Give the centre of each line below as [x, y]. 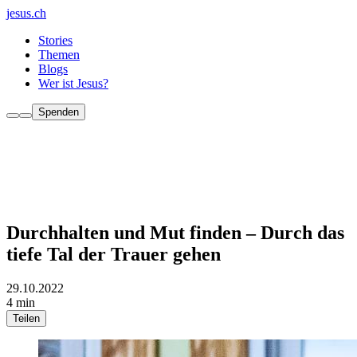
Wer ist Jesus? [73, 83]
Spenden [59, 112]
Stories [55, 40]
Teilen [26, 318]
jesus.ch [26, 13]
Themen [59, 55]
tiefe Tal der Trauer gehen [114, 254]
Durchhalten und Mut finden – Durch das [175, 232]
